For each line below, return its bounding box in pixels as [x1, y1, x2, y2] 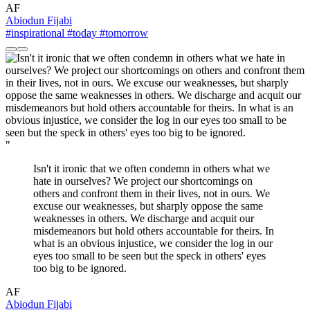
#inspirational [6, 26, 64, 39]
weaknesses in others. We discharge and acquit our [33, 212, 254, 224]
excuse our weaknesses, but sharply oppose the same [33, 199, 263, 212]
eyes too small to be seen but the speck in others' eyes [33, 249, 266, 262]
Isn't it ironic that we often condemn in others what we [33, 162, 270, 174]
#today [64, 26, 97, 39]
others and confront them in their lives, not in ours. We [33, 187, 270, 199]
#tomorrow [97, 26, 148, 39]
